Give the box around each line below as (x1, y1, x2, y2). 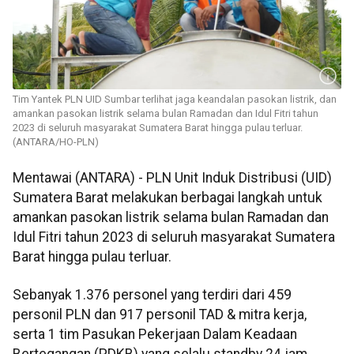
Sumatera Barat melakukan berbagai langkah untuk (13, 190, 322, 206)
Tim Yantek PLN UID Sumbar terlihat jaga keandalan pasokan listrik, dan (13, 93, 337, 106)
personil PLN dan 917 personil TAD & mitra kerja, (13, 306, 307, 322)
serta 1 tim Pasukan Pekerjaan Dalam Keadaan (13, 326, 297, 342)
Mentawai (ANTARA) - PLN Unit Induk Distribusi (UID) (13, 170, 332, 186)
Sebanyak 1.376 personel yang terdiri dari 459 (13, 286, 292, 303)
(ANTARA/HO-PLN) (13, 136, 99, 149)
